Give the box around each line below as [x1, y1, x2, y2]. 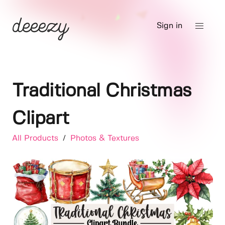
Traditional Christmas [12, 82, 191, 100]
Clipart [12, 110, 69, 128]
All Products [12, 135, 61, 142]
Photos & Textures [70, 135, 139, 142]
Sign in [157, 22, 182, 30]
